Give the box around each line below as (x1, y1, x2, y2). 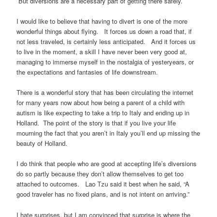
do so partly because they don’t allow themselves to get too (16, 169, 184, 179)
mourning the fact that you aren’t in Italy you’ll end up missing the (16, 128, 201, 138)
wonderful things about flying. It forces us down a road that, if (16, 27, 192, 36)
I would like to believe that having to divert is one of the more (16, 16, 188, 26)
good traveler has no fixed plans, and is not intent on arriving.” (16, 189, 190, 199)
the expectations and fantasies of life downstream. (16, 67, 158, 77)
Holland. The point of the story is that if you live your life (16, 118, 176, 128)
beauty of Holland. (16, 139, 68, 148)
